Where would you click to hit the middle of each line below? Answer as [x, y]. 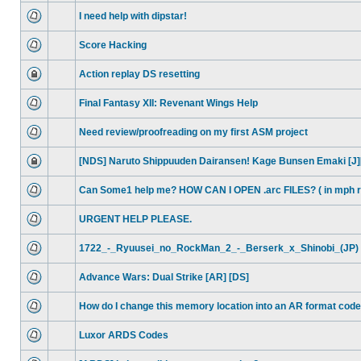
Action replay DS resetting [139, 74]
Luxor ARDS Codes [124, 335]
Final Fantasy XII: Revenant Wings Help [168, 103]
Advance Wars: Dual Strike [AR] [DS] [164, 277]
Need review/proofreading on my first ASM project [193, 132]
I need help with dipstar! [133, 16]
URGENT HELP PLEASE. [135, 219]
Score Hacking [113, 45]
